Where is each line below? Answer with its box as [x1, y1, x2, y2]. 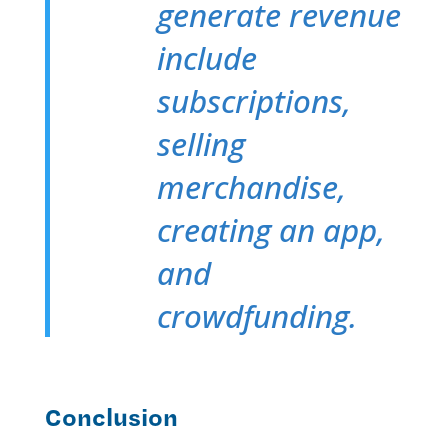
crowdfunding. [157, 294, 358, 338]
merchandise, [157, 165, 347, 209]
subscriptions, [157, 79, 352, 123]
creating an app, [157, 208, 386, 252]
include [157, 36, 258, 80]
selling [157, 122, 246, 166]
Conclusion [44, 399, 178, 432]
